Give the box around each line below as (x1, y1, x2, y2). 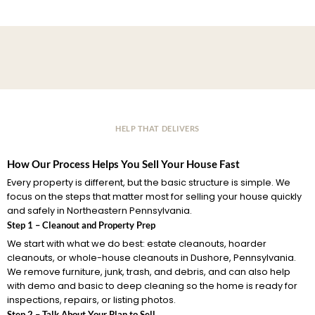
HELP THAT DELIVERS (115, 124, 200, 134)
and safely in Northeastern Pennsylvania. (7, 205, 192, 217)
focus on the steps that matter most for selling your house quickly (7, 191, 302, 203)
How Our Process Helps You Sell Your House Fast (7, 157, 240, 170)
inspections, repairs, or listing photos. (7, 293, 176, 306)
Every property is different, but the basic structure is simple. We (7, 176, 290, 189)
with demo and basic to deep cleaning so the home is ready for (7, 279, 297, 292)
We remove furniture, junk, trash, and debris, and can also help (7, 265, 290, 278)
